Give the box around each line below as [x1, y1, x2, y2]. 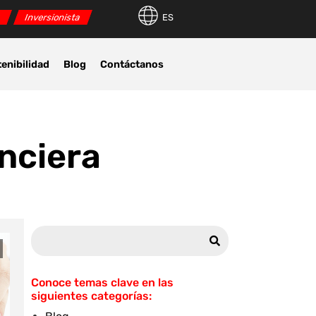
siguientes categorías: [31, 289, 152, 303]
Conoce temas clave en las [31, 276, 174, 290]
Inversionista [23, 12, 83, 23]
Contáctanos [100, 58, 164, 71]
